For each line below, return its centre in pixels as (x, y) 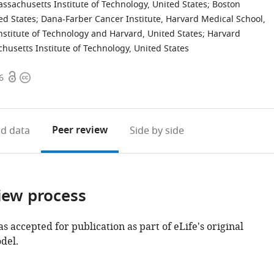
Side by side (157, 131)
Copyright (42, 78)
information (47, 92)
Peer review (80, 131)
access (21, 92)
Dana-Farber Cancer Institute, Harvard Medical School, (153, 19)
